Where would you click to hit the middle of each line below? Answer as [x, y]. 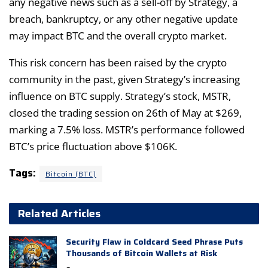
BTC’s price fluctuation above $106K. [93, 146]
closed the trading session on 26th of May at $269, [125, 112]
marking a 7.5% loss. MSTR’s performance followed [127, 129]
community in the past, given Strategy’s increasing [124, 79]
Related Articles [59, 213]
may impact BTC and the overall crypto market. [118, 35]
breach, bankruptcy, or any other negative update [124, 19]
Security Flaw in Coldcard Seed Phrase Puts [154, 241]
